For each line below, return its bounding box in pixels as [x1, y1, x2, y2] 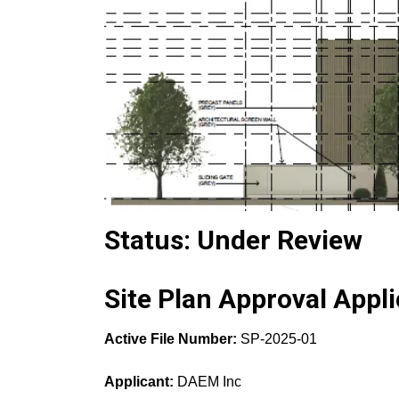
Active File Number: [104, 331, 237, 347]
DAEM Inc [174, 374, 241, 390]
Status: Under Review [104, 224, 362, 256]
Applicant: [104, 374, 174, 390]
